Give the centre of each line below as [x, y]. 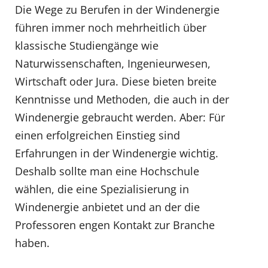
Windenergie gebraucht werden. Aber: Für [120, 118]
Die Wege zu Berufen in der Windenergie [117, 10]
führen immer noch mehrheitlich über [111, 28]
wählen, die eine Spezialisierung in [102, 189]
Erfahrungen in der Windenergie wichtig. [117, 153]
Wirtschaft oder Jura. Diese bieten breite [116, 82]
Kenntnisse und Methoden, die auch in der [122, 100]
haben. [32, 243]
